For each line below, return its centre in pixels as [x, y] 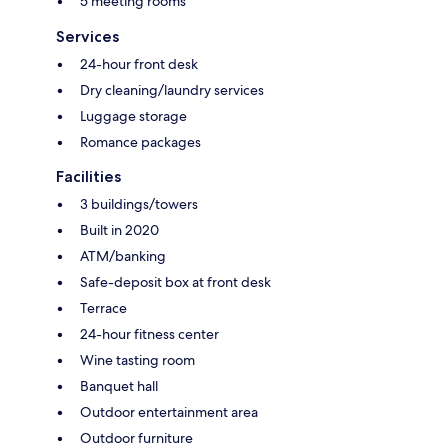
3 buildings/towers [139, 203]
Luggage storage [133, 115]
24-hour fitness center [149, 333]
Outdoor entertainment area [169, 411]
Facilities [88, 176]
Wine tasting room [137, 359]
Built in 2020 [119, 229]
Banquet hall [119, 385]
